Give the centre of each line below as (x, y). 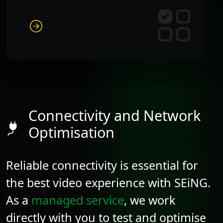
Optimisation (71, 132)
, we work (150, 200)
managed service (78, 200)
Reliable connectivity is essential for (102, 165)
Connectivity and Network (114, 115)
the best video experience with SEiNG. (108, 182)
